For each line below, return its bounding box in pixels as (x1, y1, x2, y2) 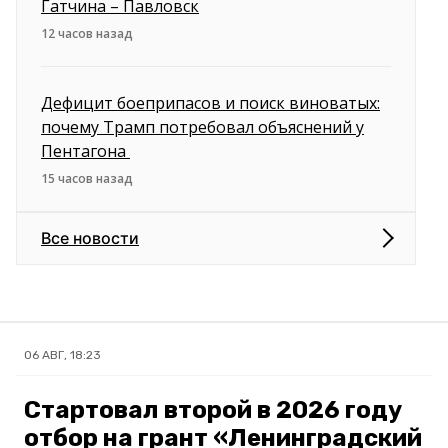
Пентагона (41, 139, 130, 162)
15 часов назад (41, 169, 133, 187)
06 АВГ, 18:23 (24, 347, 101, 362)
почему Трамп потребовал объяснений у (41, 115, 364, 138)
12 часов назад (41, 24, 133, 42)
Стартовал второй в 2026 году (24, 395, 402, 424)
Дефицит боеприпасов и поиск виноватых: (41, 91, 380, 114)
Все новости (41, 227, 139, 248)
